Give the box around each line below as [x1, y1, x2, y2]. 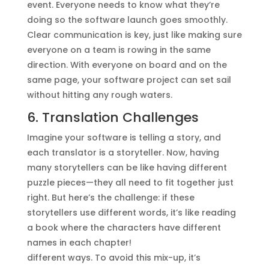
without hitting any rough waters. [26, 88, 172, 101]
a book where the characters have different [26, 221, 221, 234]
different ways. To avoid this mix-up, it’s [26, 251, 201, 264]
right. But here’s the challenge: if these [26, 191, 195, 204]
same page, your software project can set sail [26, 73, 231, 86]
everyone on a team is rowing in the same [26, 43, 211, 56]
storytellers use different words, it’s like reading [26, 206, 236, 219]
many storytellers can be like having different [26, 161, 227, 174]
